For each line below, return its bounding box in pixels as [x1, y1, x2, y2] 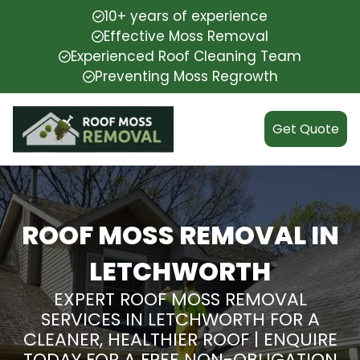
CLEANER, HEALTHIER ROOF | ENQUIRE [22, 326, 337, 352]
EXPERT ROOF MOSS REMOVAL [53, 286, 307, 312]
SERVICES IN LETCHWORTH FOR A [40, 306, 320, 332]
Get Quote [272, 120, 339, 139]
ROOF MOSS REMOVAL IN [21, 216, 339, 253]
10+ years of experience [104, 6, 268, 26]
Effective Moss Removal [104, 27, 268, 46]
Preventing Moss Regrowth [94, 67, 278, 86]
